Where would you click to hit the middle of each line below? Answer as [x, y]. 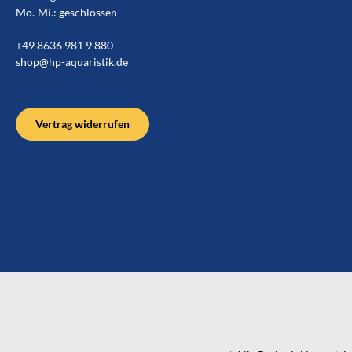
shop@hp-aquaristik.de [72, 61]
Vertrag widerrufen [82, 123]
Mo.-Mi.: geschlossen [66, 12]
